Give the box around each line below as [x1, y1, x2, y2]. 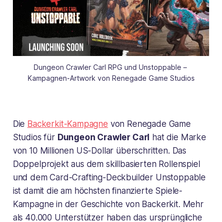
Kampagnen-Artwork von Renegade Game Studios [27, 74, 195, 83]
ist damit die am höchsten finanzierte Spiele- [12, 186, 183, 196]
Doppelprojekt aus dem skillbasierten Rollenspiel [12, 159, 200, 169]
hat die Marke [150, 132, 206, 143]
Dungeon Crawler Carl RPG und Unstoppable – [33, 63, 187, 72]
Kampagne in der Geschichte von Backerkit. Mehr [12, 199, 204, 210]
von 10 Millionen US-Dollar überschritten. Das [12, 146, 187, 156]
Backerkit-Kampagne [27, 119, 108, 129]
